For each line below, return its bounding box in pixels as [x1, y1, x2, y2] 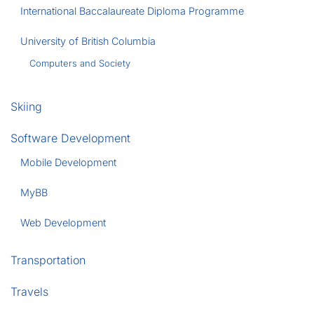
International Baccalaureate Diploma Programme [20, 5, 245, 17]
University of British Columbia [20, 35, 156, 47]
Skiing [11, 100, 42, 114]
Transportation [11, 253, 86, 267]
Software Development [11, 131, 130, 145]
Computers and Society [29, 57, 131, 69]
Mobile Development [20, 156, 117, 168]
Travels [11, 285, 48, 299]
